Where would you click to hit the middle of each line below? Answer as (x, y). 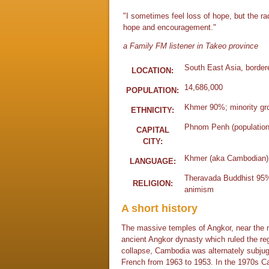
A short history (159, 208)
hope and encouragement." (170, 27)
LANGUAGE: (153, 161)
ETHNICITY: (153, 110)
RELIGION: (153, 183)
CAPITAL (153, 130)
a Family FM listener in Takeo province (191, 46)
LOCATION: (153, 71)
